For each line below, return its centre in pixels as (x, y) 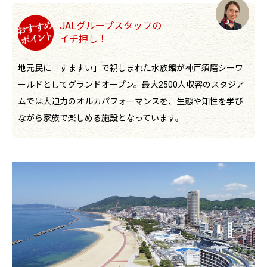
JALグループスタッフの (111, 26)
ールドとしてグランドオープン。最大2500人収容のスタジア (131, 85)
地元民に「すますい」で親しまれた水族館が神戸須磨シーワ (131, 68)
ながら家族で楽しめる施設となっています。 (101, 118)
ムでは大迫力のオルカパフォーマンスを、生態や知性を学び (131, 102)
